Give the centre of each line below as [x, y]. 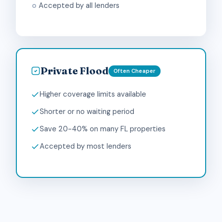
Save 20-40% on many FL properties [103, 129]
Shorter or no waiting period [87, 111]
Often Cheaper [135, 71]
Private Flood [75, 71]
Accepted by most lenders [85, 146]
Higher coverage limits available [93, 94]
